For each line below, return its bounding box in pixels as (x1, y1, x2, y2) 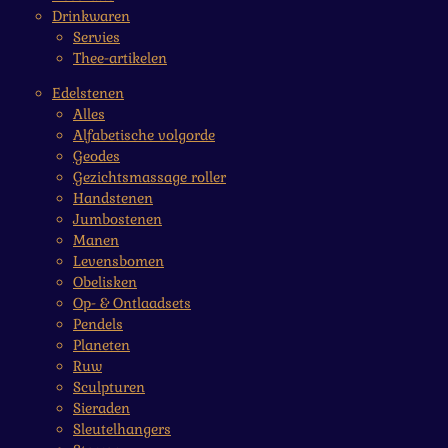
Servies (73, 28, 120, 47)
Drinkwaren (52, 7, 130, 26)
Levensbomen (73, 252, 164, 271)
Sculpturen (73, 378, 145, 397)
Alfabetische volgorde (73, 126, 215, 145)
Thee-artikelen (73, 49, 167, 68)
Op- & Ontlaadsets (73, 294, 191, 313)
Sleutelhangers (73, 420, 171, 439)
